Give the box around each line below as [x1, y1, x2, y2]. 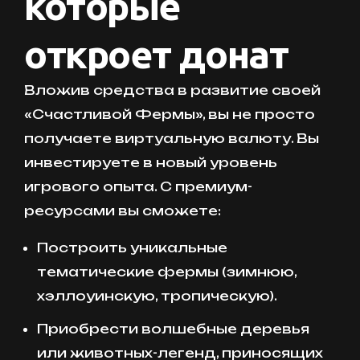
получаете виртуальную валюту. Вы [24, 129, 319, 146]
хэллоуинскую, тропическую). [37, 287, 277, 304]
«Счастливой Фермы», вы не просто [24, 105, 315, 122]
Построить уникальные [37, 239, 227, 256]
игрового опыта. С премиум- [24, 178, 252, 194]
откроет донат [24, 31, 288, 76]
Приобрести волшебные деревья [37, 320, 309, 337]
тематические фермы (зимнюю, [37, 263, 297, 280]
